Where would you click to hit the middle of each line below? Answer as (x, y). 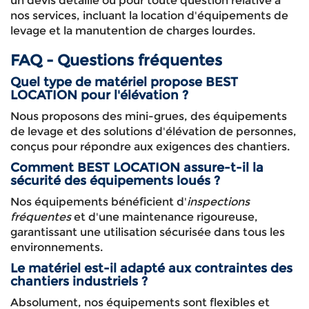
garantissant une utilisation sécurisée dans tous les (148, 232)
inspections (218, 202)
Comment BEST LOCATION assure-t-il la (137, 168)
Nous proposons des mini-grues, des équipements (149, 116)
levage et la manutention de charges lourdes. (133, 31)
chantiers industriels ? (79, 281)
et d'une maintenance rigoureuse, (165, 217)
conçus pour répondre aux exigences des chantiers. (150, 147)
